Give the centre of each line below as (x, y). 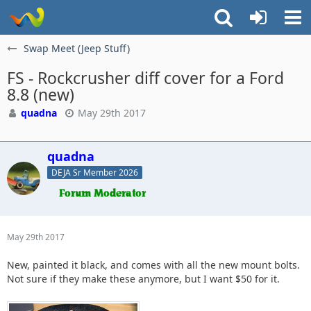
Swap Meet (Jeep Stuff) (77, 48)
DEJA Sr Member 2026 (95, 172)
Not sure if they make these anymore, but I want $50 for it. (143, 278)
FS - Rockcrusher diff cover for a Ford (145, 78)
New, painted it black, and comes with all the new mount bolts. (153, 264)
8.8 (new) (41, 94)
